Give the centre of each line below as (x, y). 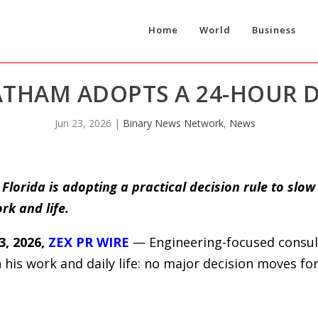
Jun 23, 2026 (83, 124)
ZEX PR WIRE (88, 242)
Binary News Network (173, 124)
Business (274, 30)
